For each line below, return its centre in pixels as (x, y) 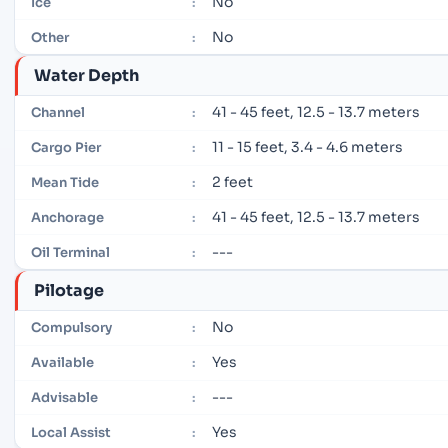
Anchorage (67, 217)
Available (62, 363)
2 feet (233, 182)
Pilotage (69, 290)
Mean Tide (65, 183)
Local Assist (71, 432)
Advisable (64, 397)
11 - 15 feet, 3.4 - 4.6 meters (308, 147)
